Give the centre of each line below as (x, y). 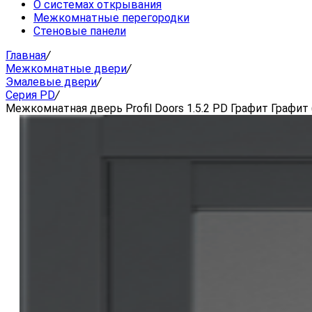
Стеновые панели (80, 31)
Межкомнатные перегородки (111, 17)
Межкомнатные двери (66, 68)
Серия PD (30, 95)
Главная (26, 55)
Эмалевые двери (51, 81)
